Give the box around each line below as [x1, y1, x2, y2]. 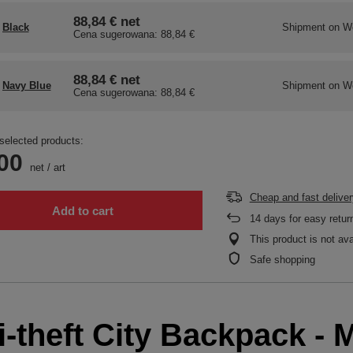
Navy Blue [2, 80, 51, 92]
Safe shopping [249, 254, 315, 266]
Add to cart [51, 203, 113, 217]
